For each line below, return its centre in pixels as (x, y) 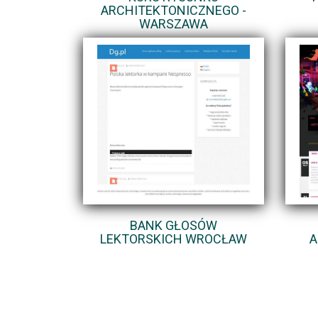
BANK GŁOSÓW (174, 225)
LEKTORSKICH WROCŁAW (174, 238)
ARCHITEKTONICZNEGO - (174, 10)
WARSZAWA (174, 23)
